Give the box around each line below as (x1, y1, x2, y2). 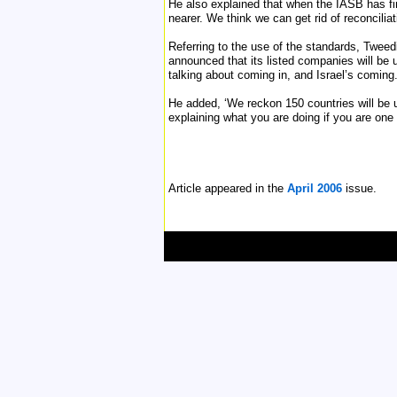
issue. (342, 182, 377, 195)
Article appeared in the (168, 182, 287, 195)
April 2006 (287, 182, 342, 195)
